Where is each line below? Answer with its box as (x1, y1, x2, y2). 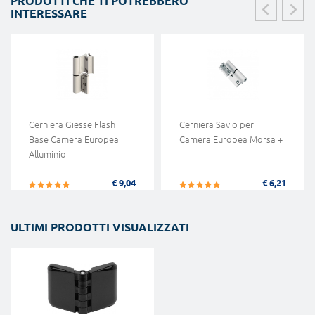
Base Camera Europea (29, 134, 119, 145)
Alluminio (29, 149, 66, 160)
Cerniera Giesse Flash (29, 120, 115, 130)
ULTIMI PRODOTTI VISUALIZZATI (11, 221, 189, 234)
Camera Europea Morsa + (179, 134, 283, 145)
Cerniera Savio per (179, 120, 254, 130)
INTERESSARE (11, 6, 87, 20)
